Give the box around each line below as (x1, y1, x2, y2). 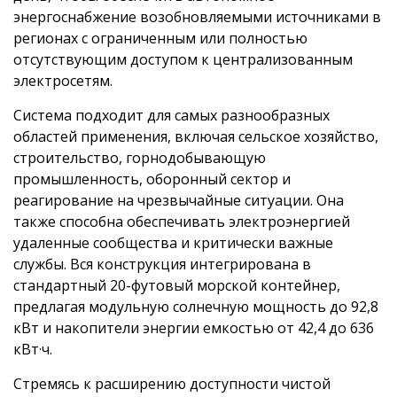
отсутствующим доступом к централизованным (13, 49, 353, 69)
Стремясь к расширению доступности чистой (13, 373, 331, 393)
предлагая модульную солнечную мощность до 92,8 (13, 296, 378, 316)
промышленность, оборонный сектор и (13, 168, 291, 189)
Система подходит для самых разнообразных (13, 105, 330, 125)
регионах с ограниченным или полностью (13, 27, 307, 48)
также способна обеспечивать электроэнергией (13, 211, 350, 231)
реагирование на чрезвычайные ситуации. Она (13, 190, 344, 210)
